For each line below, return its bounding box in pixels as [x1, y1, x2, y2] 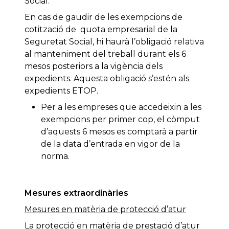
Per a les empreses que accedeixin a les [41, 102, 201, 112]
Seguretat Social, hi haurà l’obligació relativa [25, 37, 204, 47]
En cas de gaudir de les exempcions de [25, 12, 182, 22]
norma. [41, 151, 70, 162]
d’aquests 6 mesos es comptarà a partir [41, 127, 198, 137]
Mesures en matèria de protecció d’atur [25, 204, 186, 215]
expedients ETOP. [25, 86, 98, 96]
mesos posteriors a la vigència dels [25, 61, 163, 72]
